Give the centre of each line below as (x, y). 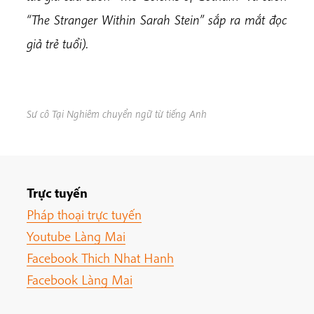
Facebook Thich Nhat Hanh (100, 258)
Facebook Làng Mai (80, 280)
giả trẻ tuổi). (57, 44)
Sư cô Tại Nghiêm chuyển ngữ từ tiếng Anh (117, 113)
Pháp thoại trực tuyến (84, 215)
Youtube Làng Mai (76, 237)
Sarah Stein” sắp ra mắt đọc (211, 20)
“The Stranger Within (81, 20)
